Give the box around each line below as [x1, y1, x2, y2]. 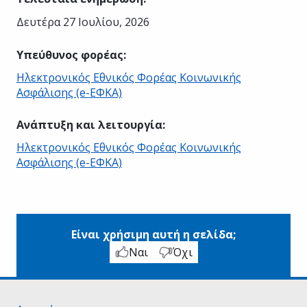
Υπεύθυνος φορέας [16, 47, 123, 62]
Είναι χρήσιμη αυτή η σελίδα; [71, 226, 236, 242]
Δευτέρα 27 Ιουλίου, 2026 [16, 14, 149, 29]
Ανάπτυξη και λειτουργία [16, 116, 162, 132]
